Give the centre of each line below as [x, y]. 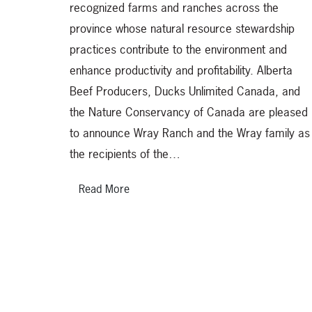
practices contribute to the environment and [178, 49]
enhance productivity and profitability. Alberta [181, 70]
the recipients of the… [125, 154]
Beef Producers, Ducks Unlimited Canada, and [185, 91]
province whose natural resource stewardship [182, 29]
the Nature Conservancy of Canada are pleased [189, 112]
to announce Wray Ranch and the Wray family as [190, 133]
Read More [104, 189]
